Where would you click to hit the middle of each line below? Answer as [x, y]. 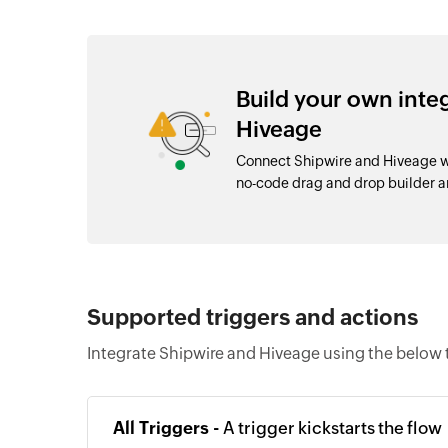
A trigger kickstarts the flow [332, 428]
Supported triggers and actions [252, 317]
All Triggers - [168, 428]
